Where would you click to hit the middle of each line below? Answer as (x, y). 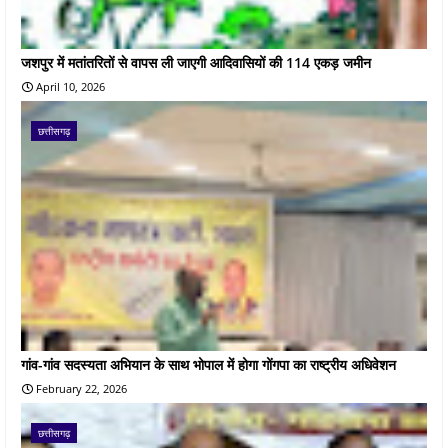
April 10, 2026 (70, 86)
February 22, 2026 (81, 388)
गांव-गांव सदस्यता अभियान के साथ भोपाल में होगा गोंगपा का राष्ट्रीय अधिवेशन (208, 364)
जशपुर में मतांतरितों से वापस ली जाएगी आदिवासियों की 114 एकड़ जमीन (196, 62)
